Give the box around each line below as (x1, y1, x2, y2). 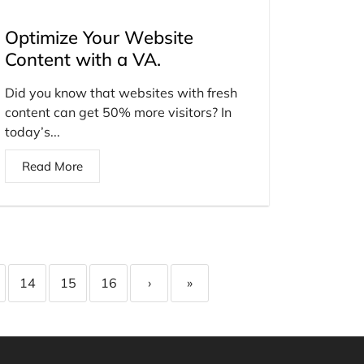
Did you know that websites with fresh (5, 84, 237, 101)
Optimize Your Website (5, 25, 193, 49)
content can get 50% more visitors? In (5, 103, 232, 120)
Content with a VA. (5, 47, 161, 71)
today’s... (5, 123, 60, 140)
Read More (22, 158, 83, 174)
